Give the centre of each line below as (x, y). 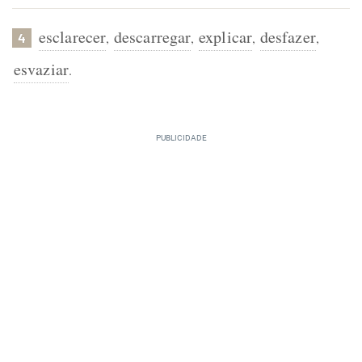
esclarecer (72, 37)
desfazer (288, 37)
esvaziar (41, 69)
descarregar (153, 37)
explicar (225, 37)
